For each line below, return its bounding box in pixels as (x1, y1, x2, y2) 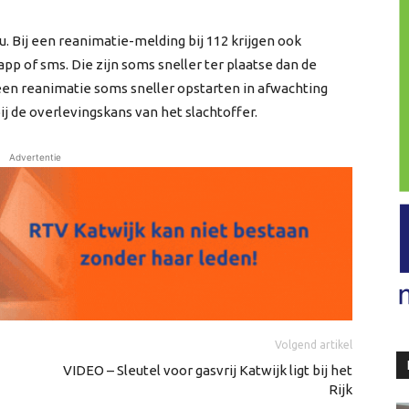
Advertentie (8, 152, 61, 163)
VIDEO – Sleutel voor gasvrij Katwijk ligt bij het (63, 362, 352, 379)
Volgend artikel (275, 339, 352, 351)
